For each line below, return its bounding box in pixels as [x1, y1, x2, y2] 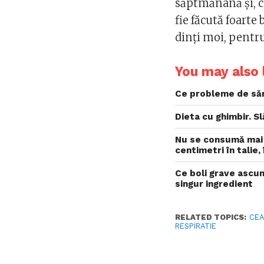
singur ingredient [175, 179, 253, 189]
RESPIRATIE [175, 222, 217, 230]
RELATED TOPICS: [175, 213, 247, 222]
